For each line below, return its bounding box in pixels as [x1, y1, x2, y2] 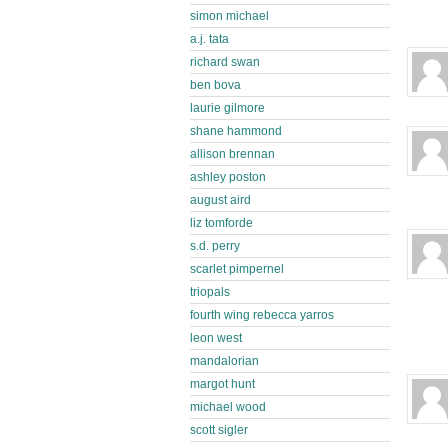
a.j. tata [190, 32, 229, 46]
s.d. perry [190, 239, 240, 253]
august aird [190, 193, 251, 207]
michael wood [190, 400, 266, 414]
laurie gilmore [190, 101, 265, 115]
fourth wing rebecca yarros [190, 308, 334, 322]
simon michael [190, 9, 269, 23]
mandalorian [190, 354, 259, 368]
